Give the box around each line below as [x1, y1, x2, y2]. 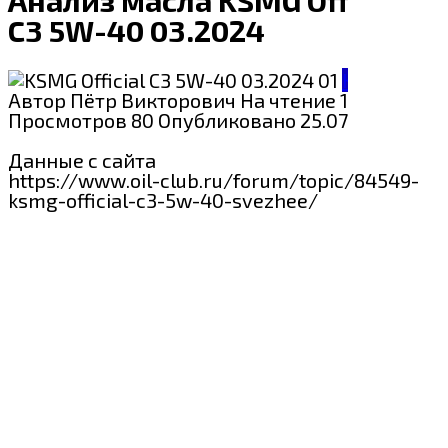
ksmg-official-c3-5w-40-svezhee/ [8, 187, 318, 212]
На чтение [240, 87, 336, 112]
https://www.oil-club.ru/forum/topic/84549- [8, 167, 419, 192]
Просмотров [8, 107, 127, 132]
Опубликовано [158, 107, 296, 132]
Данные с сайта [8, 147, 156, 172]
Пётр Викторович [70, 87, 236, 112]
